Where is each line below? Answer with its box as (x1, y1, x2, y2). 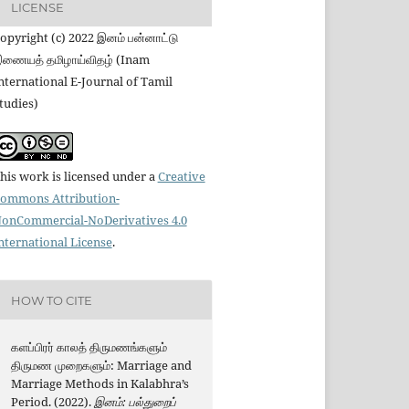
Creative (157, 168, 205, 185)
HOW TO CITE (10, 292, 92, 308)
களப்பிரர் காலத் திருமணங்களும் (10, 339, 167, 356)
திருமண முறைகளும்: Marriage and (10, 357, 192, 374)
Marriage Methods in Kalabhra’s (10, 375, 189, 393)
